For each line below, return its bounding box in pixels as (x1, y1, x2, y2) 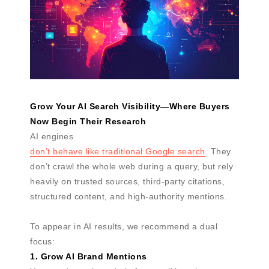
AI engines (30, 131, 73, 141)
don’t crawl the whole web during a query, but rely (30, 162, 233, 171)
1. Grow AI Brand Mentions (30, 252, 147, 261)
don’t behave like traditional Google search (30, 147, 205, 156)
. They (205, 147, 231, 156)
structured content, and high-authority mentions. (30, 192, 227, 201)
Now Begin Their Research (30, 116, 146, 126)
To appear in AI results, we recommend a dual (30, 222, 217, 231)
